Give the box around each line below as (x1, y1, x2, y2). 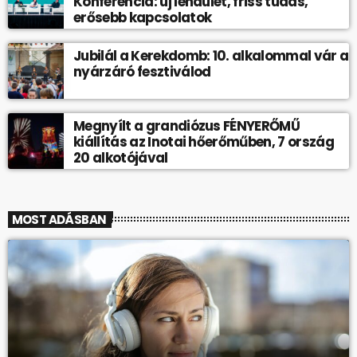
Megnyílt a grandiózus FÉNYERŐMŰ (73, 116, 300, 136)
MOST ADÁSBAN (11, 211, 107, 229)
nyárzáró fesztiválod (73, 62, 211, 82)
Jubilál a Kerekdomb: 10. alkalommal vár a (73, 46, 349, 66)
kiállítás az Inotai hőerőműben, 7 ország (73, 132, 334, 152)
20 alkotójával (73, 148, 168, 168)
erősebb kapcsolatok (73, 8, 212, 28)
